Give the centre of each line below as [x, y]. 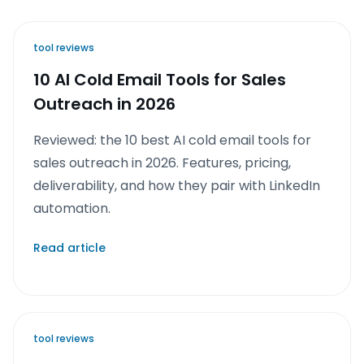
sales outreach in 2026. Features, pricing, [162, 163]
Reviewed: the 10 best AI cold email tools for [172, 140]
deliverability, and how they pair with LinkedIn [177, 186]
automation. [72, 208]
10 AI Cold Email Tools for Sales [160, 80]
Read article [69, 248]
